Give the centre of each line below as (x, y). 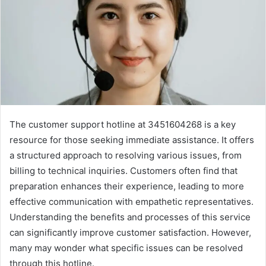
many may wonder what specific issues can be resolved (126, 248)
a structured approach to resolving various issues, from (126, 155)
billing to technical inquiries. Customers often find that (123, 170)
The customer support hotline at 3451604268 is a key (123, 124)
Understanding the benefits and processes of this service (130, 217)
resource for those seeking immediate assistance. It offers (132, 140)
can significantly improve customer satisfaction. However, (130, 232)
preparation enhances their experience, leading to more (127, 186)
